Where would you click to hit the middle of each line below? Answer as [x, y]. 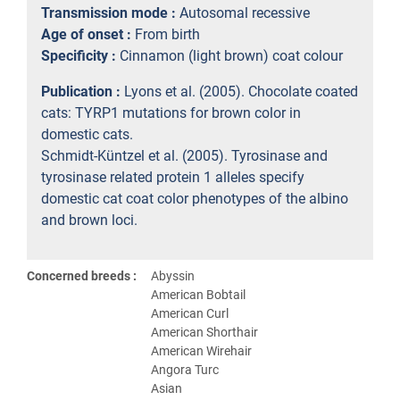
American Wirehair [201, 351]
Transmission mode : [110, 13]
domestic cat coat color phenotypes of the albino [195, 199]
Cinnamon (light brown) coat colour [231, 56]
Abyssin [173, 276]
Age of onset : [88, 34]
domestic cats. [87, 134]
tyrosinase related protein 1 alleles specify [173, 177]
